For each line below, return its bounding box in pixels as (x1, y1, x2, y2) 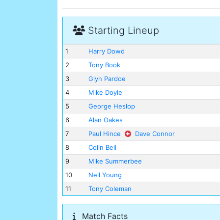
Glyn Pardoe (88, 75, 126, 83)
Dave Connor (135, 130, 175, 138)
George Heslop (88, 102, 135, 110)
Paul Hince (88, 130, 121, 138)
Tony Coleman (88, 185, 132, 193)
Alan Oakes (88, 116, 123, 124)
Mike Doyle (88, 88, 122, 97)
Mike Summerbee (88, 157, 142, 165)
